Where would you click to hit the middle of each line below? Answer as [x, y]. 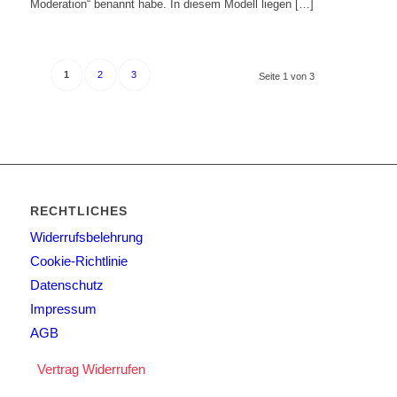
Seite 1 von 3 [287, 76]
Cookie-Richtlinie [78, 261]
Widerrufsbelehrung [86, 237]
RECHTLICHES [78, 210]
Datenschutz [66, 284]
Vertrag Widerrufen [91, 369]
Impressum [63, 308]
